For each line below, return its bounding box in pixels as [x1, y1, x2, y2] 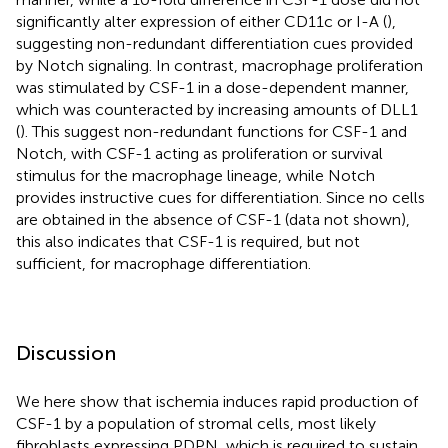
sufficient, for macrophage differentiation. [16, 253, 311, 273]
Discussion [16, 340, 116, 365]
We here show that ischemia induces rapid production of [16, 391, 418, 411]
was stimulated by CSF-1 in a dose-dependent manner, [16, 77, 409, 97]
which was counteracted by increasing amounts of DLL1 [16, 99, 418, 119]
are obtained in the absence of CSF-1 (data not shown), [16, 209, 410, 229]
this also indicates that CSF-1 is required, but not [16, 231, 360, 251]
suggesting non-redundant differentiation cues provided [16, 33, 413, 53]
